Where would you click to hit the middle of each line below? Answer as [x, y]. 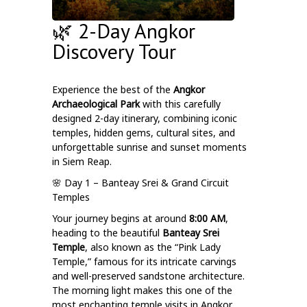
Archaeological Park [96, 104]
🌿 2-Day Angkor [124, 30]
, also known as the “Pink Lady [153, 247]
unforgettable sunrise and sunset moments [149, 147]
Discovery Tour [114, 51]
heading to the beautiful [106, 233]
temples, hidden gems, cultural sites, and [144, 133]
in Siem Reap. [82, 161]
